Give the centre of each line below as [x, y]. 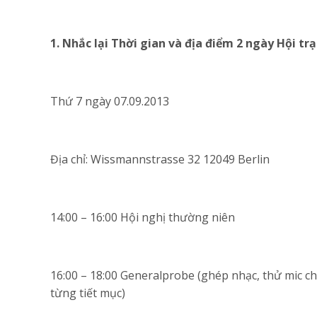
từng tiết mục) [88, 293]
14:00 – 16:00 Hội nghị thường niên [143, 217]
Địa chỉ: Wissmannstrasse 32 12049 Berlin [160, 159]
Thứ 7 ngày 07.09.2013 [110, 101]
